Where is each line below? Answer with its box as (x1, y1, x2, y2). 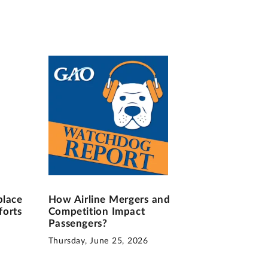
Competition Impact (48, 206, 145, 217)
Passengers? (48, 218, 108, 229)
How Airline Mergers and (48, 194, 170, 205)
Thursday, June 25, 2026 (48, 236, 148, 245)
